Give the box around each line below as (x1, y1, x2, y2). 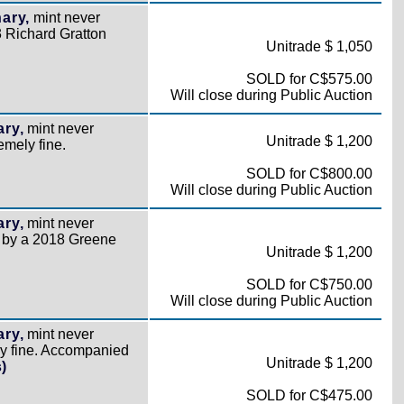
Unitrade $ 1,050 (265, 39, 372, 54)
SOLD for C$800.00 (245, 166, 372, 181)
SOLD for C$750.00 (245, 277, 372, 292)
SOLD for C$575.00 (245, 71, 372, 87)
